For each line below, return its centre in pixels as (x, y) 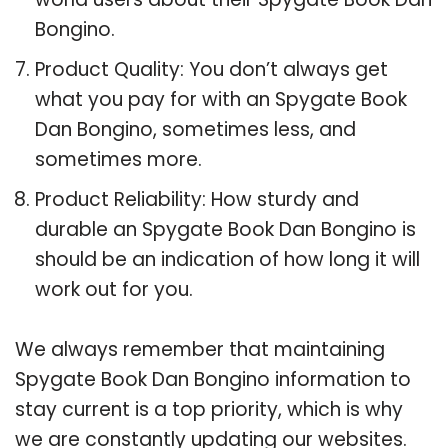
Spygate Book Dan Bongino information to (213, 379)
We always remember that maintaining (200, 349)
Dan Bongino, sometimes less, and (195, 129)
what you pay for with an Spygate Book (221, 99)
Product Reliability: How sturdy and (197, 199)
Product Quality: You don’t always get (211, 69)
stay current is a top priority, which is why (209, 409)
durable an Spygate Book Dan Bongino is (225, 229)
